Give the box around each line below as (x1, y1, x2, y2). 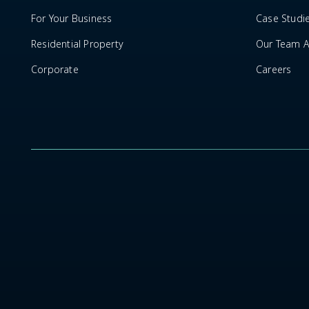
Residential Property (31, 37, 123, 51)
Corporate (31, 62, 79, 77)
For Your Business (31, 11, 112, 26)
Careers (256, 62, 292, 77)
